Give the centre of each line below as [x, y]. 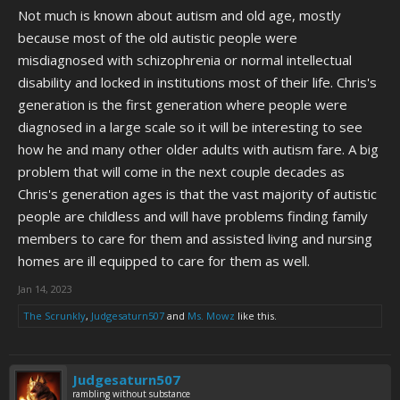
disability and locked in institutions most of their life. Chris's [197, 82]
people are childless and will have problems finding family [193, 216]
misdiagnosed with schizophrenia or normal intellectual [185, 60]
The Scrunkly [54, 316]
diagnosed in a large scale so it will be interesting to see [190, 127]
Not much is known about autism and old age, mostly [179, 15]
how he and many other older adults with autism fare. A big [198, 149]
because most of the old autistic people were [158, 37]
